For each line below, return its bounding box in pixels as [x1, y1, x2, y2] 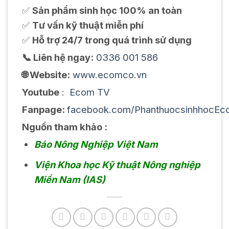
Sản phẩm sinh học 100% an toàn [32, 5, 182, 16]
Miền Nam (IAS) [34, 174, 105, 186]
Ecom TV [69, 86, 110, 98]
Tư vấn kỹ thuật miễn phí [32, 19, 144, 31]
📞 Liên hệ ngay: [21, 52, 94, 63]
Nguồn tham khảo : [21, 121, 107, 133]
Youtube [21, 86, 59, 98]
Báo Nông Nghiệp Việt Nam [34, 139, 158, 150]
